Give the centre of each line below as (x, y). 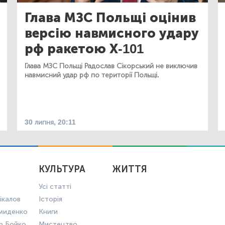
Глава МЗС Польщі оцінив (110, 18)
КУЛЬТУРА (62, 169)
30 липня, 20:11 (50, 122)
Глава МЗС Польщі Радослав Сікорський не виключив (111, 66)
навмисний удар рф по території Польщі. (92, 75)
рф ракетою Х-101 (84, 49)
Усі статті (55, 186)
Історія (50, 199)
